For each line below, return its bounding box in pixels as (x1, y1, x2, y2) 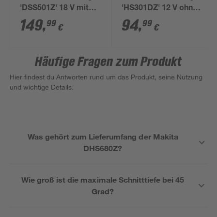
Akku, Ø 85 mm (122, 16, 177, 24)
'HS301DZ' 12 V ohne (122, 5, 198, 13)
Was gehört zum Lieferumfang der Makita (27, 132, 178, 141)
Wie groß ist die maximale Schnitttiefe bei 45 (21, 175, 184, 184)
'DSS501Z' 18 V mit (20, 5, 89, 13)
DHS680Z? (83, 143, 123, 153)
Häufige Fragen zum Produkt (35, 55, 182, 69)
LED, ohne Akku (20, 16, 77, 24)
